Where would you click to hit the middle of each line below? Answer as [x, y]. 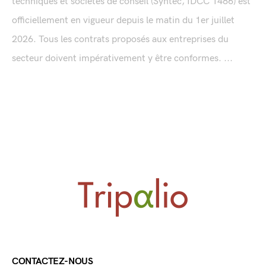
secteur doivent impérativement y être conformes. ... [122, 59]
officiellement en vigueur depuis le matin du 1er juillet [123, 21]
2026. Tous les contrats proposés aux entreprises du [120, 40]
